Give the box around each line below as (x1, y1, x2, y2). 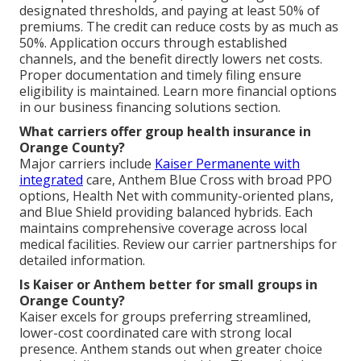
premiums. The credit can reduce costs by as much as (19, 17, 338, 35)
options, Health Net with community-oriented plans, (19, 186, 334, 205)
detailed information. (19, 251, 145, 269)
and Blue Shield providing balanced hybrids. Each (19, 202, 313, 221)
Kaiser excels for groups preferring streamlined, (19, 307, 311, 326)
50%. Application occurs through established (19, 33, 287, 52)
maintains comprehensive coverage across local (19, 218, 307, 237)
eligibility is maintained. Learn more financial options (19, 81, 337, 100)
